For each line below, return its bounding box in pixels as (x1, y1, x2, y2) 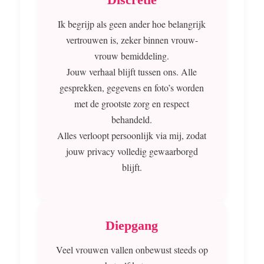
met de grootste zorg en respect (74, 97, 190, 110)
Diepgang (105, 218, 159, 233)
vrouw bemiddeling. (94, 49, 170, 62)
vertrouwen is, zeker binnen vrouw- (65, 34, 198, 47)
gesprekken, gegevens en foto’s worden (60, 81, 204, 94)
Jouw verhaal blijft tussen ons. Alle (67, 65, 197, 78)
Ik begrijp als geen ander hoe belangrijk (58, 18, 206, 31)
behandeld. (111, 113, 153, 126)
